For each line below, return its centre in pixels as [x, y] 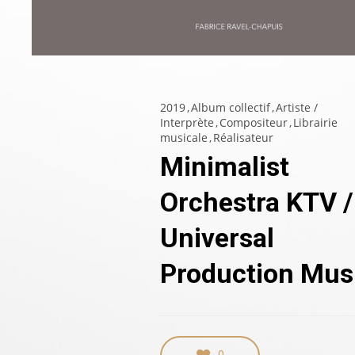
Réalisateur [243, 138]
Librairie [315, 123]
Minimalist [224, 167]
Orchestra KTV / [256, 202]
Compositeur [253, 123]
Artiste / [296, 108]
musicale [183, 138]
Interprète [187, 123]
